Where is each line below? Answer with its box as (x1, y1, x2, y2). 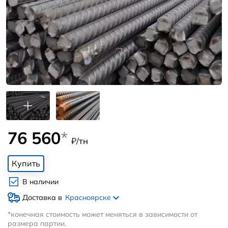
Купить (11, 158, 40, 169)
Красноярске (65, 192, 113, 202)
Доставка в (22, 192, 62, 202)
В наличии (22, 177, 59, 187)
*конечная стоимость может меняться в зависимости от (7, 209, 197, 219)
